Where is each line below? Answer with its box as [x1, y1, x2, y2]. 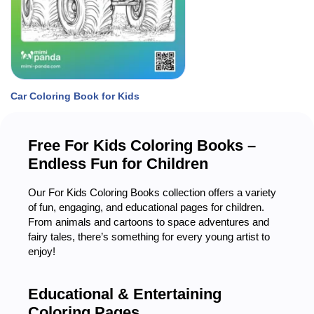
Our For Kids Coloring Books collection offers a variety [28, 186, 276, 199]
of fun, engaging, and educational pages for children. [28, 201, 264, 214]
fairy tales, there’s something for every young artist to [28, 231, 270, 243]
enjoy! [28, 245, 55, 258]
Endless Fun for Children [28, 155, 208, 173]
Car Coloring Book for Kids [11, 90, 139, 102]
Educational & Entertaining [28, 285, 221, 303]
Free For [28, 137, 93, 155]
